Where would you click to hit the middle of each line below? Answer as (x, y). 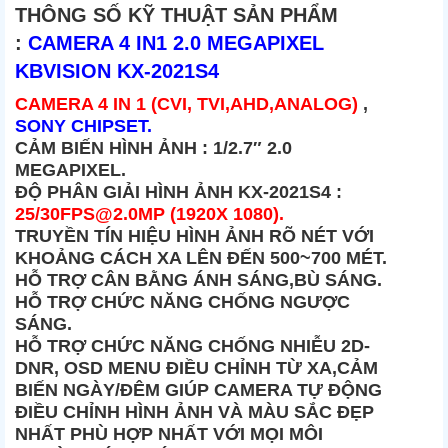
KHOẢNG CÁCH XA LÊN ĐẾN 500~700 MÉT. (201, 258)
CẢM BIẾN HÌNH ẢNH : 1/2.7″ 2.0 (153, 148)
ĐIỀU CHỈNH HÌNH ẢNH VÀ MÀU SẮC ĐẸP (194, 412)
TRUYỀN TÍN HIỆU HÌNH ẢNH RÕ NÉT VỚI (194, 236)
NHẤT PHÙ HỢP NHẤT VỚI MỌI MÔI (169, 434)
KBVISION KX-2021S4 (117, 71)
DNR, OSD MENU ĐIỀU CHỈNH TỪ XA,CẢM (196, 368)
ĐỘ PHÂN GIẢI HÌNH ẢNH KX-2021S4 (173, 192)
